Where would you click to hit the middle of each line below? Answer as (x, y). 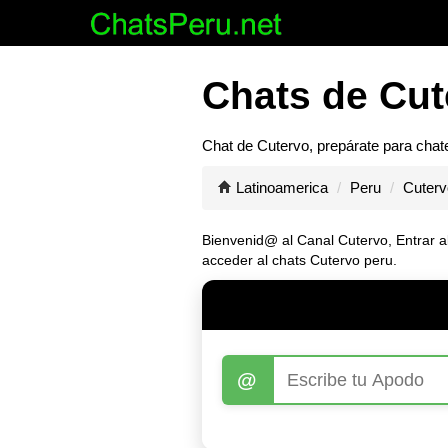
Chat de (229, 145)
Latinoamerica (282, 187)
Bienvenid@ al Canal (270, 240)
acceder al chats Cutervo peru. (299, 260)
